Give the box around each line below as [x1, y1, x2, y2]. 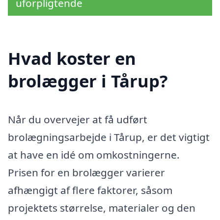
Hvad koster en [8, 47, 136, 70]
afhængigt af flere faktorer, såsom [8, 183, 172, 197]
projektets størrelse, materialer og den [8, 201, 195, 215]
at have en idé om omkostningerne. [8, 148, 180, 162]
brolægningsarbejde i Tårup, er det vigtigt [8, 130, 210, 144]
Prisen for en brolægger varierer [8, 165, 165, 180]
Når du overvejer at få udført [8, 112, 147, 127]
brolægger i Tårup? [8, 69, 168, 93]
